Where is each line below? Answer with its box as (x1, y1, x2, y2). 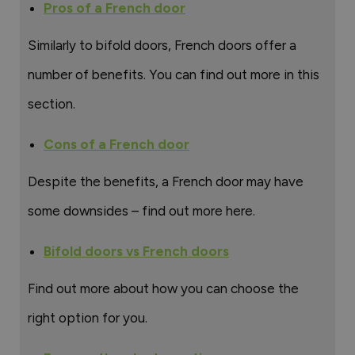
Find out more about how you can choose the (28, 281, 299, 296)
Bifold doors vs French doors (44, 243, 229, 259)
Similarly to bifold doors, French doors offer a (28, 37, 296, 53)
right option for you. (28, 310, 147, 326)
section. (28, 96, 75, 112)
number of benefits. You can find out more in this (28, 67, 319, 82)
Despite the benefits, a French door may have (28, 174, 303, 189)
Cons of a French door (44, 136, 189, 152)
